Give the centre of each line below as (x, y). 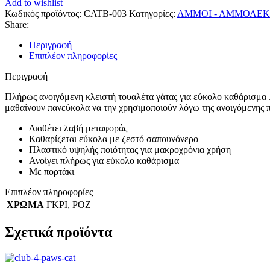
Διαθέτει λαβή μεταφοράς (78, 128)
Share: (17, 24)
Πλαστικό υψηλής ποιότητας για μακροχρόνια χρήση (130, 149)
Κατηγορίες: (152, 13)
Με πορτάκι (52, 171)
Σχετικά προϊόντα (58, 232)
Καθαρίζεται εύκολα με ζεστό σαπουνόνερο (114, 139)
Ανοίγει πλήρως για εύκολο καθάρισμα (104, 160)
